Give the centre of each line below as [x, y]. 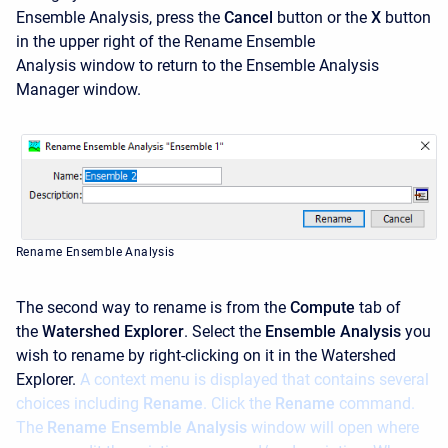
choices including [77, 404]
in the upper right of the [98, 42]
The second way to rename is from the [151, 308]
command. [375, 404]
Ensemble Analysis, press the [118, 18]
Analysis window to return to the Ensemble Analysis [197, 66]
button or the [322, 18]
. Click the [239, 404]
